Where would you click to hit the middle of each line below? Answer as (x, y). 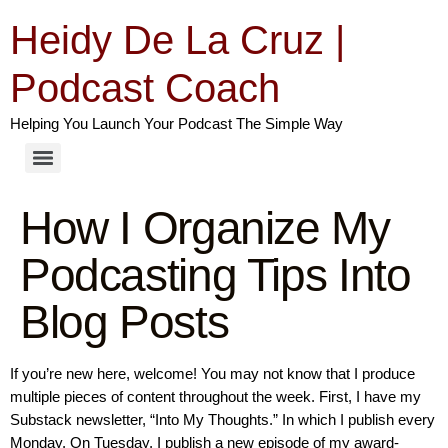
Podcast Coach (145, 88)
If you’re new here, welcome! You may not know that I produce (212, 373)
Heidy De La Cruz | (177, 40)
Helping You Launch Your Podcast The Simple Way (176, 123)
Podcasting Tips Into (215, 275)
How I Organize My (205, 228)
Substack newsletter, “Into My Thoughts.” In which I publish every (222, 419)
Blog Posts (124, 322)
